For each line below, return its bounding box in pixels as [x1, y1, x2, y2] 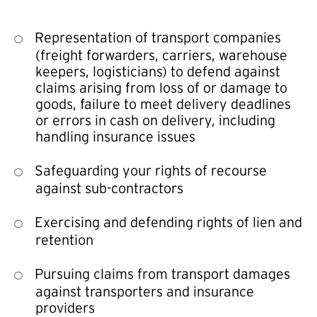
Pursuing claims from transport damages [35, 266, 290, 282]
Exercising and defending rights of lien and [35, 214, 302, 230]
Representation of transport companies [35, 30, 281, 45]
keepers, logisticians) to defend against [35, 64, 280, 79]
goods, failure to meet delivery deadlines [35, 96, 291, 112]
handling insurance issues [35, 129, 195, 144]
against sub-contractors [35, 180, 183, 196]
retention [35, 232, 93, 248]
